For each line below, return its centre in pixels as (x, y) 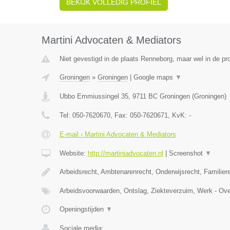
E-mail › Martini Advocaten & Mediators (118, 134)
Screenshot (187, 153)
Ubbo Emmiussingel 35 (94, 96)
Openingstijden (82, 209)
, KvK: (178, 115)
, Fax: (120, 115)
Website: (73, 153)
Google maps (154, 77)
